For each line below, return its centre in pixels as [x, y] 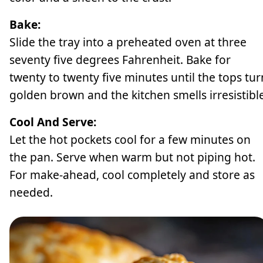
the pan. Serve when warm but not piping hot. [132, 157]
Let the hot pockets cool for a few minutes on [130, 140]
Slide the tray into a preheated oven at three [128, 42]
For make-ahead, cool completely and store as [132, 175]
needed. [31, 193]
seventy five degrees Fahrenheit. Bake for [120, 60]
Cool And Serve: [53, 122]
